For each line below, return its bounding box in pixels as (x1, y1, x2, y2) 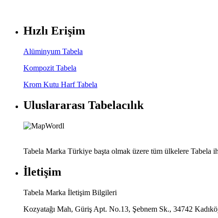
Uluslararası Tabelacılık (23, 99, 144, 112)
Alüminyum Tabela (23, 47, 83, 56)
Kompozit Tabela (23, 64, 76, 73)
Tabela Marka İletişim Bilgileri (23, 188, 117, 197)
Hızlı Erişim (23, 24, 85, 37)
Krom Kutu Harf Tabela (23, 80, 97, 89)
